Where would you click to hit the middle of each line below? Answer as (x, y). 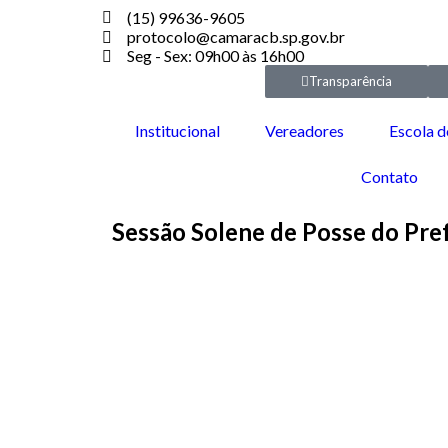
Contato (390, 176)
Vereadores (304, 130)
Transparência (350, 81)
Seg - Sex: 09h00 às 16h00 (215, 55)
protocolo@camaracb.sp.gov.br (236, 36)
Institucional (177, 130)
